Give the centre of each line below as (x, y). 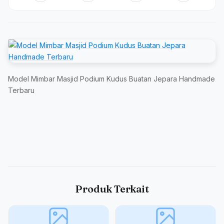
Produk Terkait (112, 189)
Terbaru (21, 90)
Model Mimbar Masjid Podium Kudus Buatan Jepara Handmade (111, 79)
